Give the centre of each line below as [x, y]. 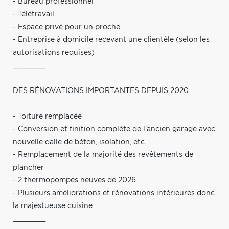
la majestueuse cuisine [53, 206]
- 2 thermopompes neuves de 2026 [74, 180]
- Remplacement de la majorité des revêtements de [103, 155]
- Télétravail [33, 14]
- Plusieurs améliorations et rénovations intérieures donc [114, 193]
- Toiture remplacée [47, 116]
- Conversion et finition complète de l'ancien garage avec [114, 129]
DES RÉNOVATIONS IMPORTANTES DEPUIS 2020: [102, 91]
